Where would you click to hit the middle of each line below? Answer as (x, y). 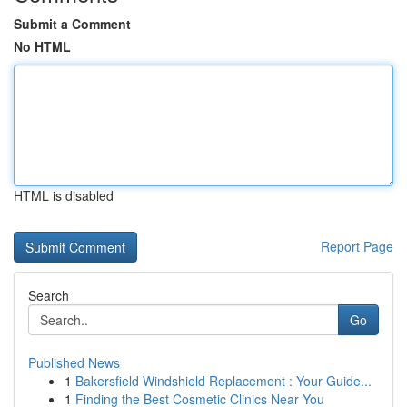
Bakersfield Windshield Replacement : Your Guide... (223, 381)
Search (49, 295)
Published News (74, 362)
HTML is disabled (64, 195)
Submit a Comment (72, 24)
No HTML (42, 46)
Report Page (357, 246)
